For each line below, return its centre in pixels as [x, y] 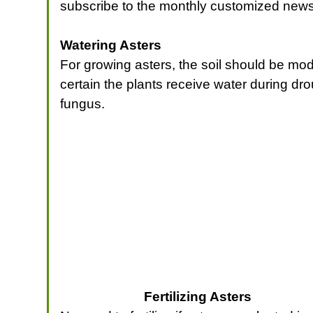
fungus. [83, 103]
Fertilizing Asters [198, 296]
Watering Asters [111, 45]
